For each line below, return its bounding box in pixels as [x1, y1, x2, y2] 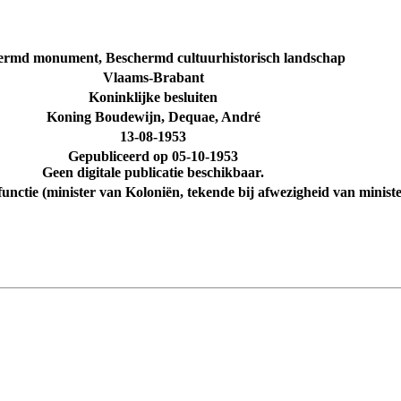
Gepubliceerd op [68, 149, 172, 165]
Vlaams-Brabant [102, 70, 204, 86]
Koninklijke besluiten [89, 90, 218, 106]
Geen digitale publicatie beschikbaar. [42, 165, 264, 181]
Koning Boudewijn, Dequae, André [46, 109, 260, 125]
